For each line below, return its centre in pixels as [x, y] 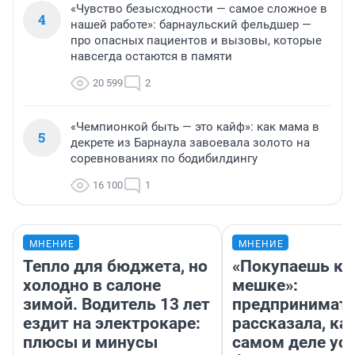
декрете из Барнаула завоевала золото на [190, 143]
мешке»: [265, 286]
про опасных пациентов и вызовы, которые [196, 41]
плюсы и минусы [90, 343]
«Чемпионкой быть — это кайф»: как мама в [195, 127]
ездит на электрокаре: [112, 324]
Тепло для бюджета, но [115, 267]
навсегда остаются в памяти [151, 57]
